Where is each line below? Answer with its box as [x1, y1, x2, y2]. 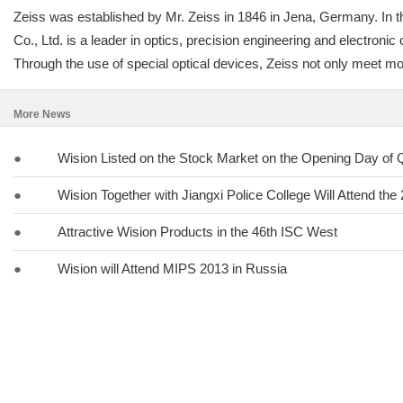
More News [13, 108, 71, 121]
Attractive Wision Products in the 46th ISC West [58, 224, 337, 239]
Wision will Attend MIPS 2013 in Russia [58, 261, 287, 276]
